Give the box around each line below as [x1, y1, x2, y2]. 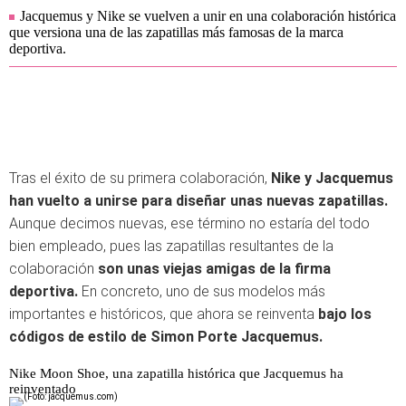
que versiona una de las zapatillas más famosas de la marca [9, 24, 343, 40]
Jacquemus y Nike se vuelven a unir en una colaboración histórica [20, 8, 396, 24]
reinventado [9, 382, 76, 396]
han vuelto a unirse [9, 192, 138, 209]
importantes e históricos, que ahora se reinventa [9, 305, 318, 323]
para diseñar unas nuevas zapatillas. [138, 192, 388, 209]
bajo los [318, 305, 372, 323]
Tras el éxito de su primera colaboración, [9, 169, 271, 187]
